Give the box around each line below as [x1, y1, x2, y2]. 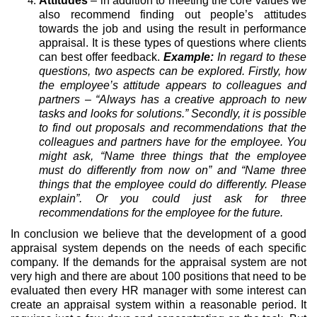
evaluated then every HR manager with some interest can [11, 284, 306, 296]
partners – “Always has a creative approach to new [39, 93, 306, 105]
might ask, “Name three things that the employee [39, 149, 306, 162]
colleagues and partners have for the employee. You [39, 135, 306, 148]
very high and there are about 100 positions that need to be [11, 270, 306, 282]
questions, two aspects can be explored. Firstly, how [39, 64, 306, 77]
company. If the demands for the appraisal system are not [11, 255, 306, 268]
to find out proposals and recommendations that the [39, 121, 306, 134]
